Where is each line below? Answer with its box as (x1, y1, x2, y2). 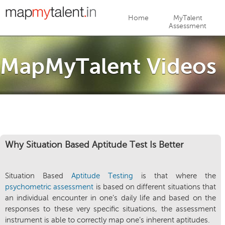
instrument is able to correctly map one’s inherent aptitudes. (5, 216, 210, 224)
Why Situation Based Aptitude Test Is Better (5, 140, 183, 150)
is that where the (133, 172, 216, 180)
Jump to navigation (78, 1, 147, 10)
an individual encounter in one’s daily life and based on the (5, 194, 216, 202)
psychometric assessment (5, 183, 94, 191)
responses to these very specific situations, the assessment (5, 205, 216, 213)
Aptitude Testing (71, 172, 133, 180)
